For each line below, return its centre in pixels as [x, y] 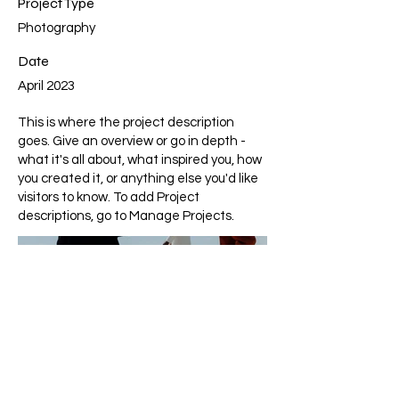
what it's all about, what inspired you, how [140, 160]
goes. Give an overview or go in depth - [132, 141]
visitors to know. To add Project [109, 197]
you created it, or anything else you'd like [138, 179]
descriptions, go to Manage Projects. [126, 216]
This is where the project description [126, 122]
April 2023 [46, 86]
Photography [57, 28]
